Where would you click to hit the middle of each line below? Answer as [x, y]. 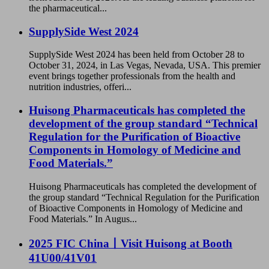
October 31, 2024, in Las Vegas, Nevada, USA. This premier [145, 65]
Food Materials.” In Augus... [83, 219]
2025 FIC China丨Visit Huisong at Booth [131, 243]
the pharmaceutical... [68, 8]
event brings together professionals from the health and [132, 76]
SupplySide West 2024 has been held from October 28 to [137, 55]
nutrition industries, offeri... [80, 87]
